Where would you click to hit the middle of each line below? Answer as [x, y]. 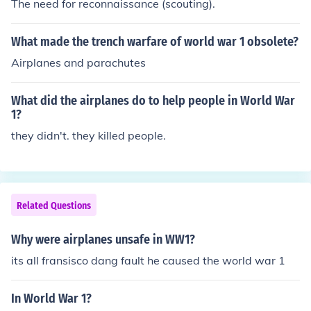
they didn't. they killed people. [89, 135]
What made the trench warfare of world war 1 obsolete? [155, 42]
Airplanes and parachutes [78, 62]
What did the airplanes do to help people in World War [153, 101]
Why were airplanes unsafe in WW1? [103, 239]
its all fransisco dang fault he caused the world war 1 [148, 260]
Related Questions [54, 206]
